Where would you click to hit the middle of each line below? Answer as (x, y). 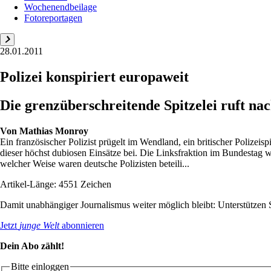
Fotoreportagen (53, 18)
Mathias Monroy (54, 131)
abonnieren (82, 225)
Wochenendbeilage (60, 7)
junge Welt (39, 225)
